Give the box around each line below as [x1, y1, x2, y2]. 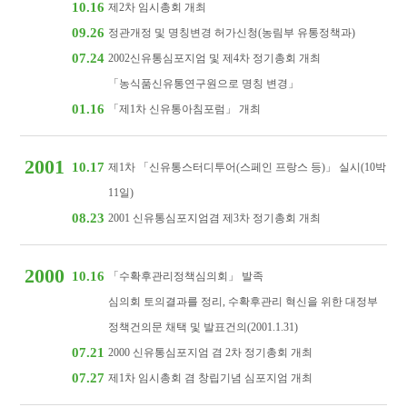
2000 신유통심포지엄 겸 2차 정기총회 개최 [108, 346, 313, 359]
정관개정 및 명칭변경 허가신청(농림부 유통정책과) [108, 26, 356, 39]
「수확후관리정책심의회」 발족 [108, 270, 264, 283]
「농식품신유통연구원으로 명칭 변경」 [108, 77, 300, 90]
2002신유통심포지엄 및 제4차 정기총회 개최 [108, 52, 322, 65]
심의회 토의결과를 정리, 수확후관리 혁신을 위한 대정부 [108, 295, 379, 308]
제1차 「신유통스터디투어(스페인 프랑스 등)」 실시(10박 [108, 161, 387, 174]
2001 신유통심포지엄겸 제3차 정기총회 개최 [108, 212, 322, 224]
